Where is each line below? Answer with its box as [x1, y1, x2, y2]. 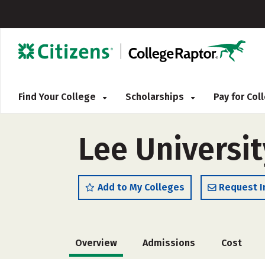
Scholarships [125, 91, 186, 102]
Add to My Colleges [98, 182, 185, 193]
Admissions [143, 237, 196, 248]
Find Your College [18, 91, 98, 102]
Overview [75, 237, 117, 248]
